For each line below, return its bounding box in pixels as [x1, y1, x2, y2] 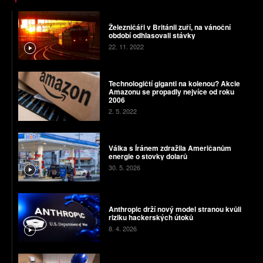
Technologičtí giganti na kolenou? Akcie [108, 77, 240, 89]
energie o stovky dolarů [108, 151, 187, 162]
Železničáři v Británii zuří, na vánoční [108, 21, 231, 32]
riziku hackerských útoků [108, 211, 193, 222]
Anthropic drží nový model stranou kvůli [108, 203, 241, 214]
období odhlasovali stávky [108, 29, 195, 41]
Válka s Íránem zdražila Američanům [108, 143, 231, 154]
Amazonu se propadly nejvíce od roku [108, 86, 234, 97]
